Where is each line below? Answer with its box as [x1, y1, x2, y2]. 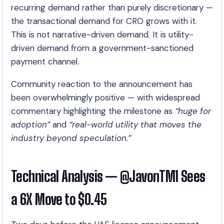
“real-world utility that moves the [69, 119, 201, 130]
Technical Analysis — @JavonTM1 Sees [11, 167, 205, 185]
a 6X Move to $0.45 [11, 190, 107, 208]
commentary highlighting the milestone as [11, 105, 175, 116]
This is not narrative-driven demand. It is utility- [11, 29, 193, 40]
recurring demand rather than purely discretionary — [11, 2, 213, 13]
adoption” [11, 119, 50, 130]
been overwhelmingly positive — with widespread [11, 92, 200, 103]
